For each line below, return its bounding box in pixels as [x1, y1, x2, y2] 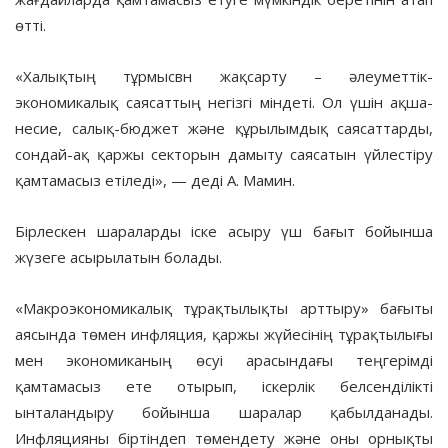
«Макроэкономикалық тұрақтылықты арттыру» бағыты [15, 297, 433, 318]
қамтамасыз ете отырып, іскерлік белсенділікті [15, 375, 433, 396]
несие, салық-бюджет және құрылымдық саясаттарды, [15, 117, 433, 138]
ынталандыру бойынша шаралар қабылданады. [15, 401, 433, 422]
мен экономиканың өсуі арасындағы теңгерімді [15, 349, 433, 370]
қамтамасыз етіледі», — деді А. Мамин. [15, 169, 295, 190]
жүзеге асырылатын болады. [15, 246, 222, 267]
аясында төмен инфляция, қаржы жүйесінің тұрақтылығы [15, 323, 433, 344]
